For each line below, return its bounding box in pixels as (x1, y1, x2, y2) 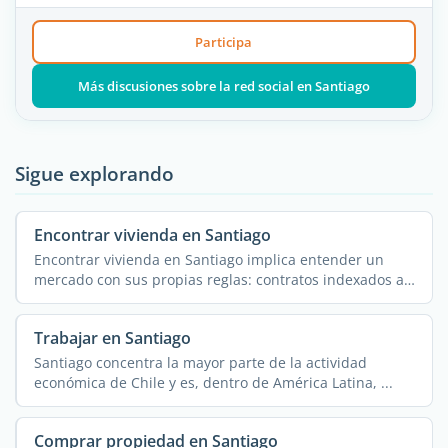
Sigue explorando (15, 160, 174, 188)
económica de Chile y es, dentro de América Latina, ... (33, 372, 393, 392)
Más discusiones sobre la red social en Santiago (77, 77, 370, 96)
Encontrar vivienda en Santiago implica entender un (33, 249, 384, 269)
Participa (195, 33, 253, 52)
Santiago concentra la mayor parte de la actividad (33, 352, 367, 372)
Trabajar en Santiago (33, 327, 191, 350)
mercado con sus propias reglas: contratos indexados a (33, 269, 404, 289)
